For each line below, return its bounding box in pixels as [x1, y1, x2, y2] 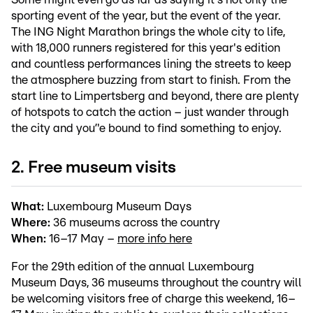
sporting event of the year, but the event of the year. [11, 10, 281, 22]
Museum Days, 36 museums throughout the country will [11, 276, 302, 289]
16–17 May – [46, 232, 117, 245]
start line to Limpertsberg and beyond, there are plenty [11, 90, 299, 103]
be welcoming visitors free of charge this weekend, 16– [11, 292, 296, 305]
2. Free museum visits [11, 159, 176, 176]
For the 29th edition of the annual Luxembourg [11, 260, 254, 272]
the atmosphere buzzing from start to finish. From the [11, 74, 291, 87]
